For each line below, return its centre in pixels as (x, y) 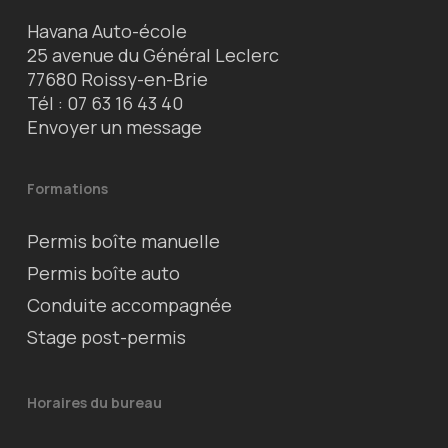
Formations (67, 188)
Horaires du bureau (94, 402)
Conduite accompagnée (129, 305)
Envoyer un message (114, 127)
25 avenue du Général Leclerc (152, 55)
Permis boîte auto (103, 273)
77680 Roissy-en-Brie (117, 79)
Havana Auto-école (106, 31)
